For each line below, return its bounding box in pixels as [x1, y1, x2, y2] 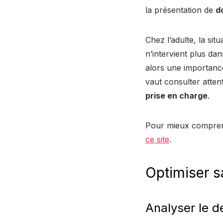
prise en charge [145, 90, 208, 101]
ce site [145, 134, 169, 144]
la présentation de [145, 4, 216, 15]
